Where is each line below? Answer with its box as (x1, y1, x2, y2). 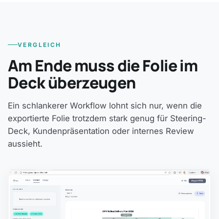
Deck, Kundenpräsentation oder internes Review (8, 126, 194, 136)
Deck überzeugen (8, 72, 136, 94)
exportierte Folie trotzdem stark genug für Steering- (8, 113, 206, 124)
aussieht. (8, 139, 43, 149)
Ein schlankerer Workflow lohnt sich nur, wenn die (8, 101, 202, 111)
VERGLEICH (18, 41, 62, 49)
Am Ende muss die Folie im (8, 55, 197, 77)
